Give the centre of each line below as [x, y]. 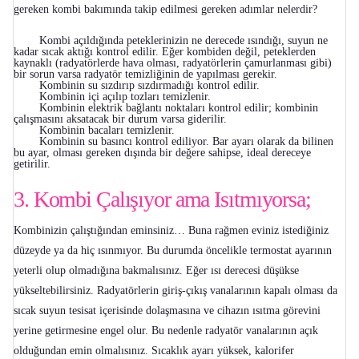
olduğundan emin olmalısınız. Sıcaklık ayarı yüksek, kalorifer [154, 351]
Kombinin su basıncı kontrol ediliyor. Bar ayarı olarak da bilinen [186, 142]
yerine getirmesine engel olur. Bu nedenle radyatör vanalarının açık [166, 331]
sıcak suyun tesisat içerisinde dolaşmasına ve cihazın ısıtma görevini [167, 311]
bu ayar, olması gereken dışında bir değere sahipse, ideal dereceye [162, 153]
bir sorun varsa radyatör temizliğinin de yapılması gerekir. [145, 75]
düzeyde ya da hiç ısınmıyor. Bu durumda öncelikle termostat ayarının [173, 251]
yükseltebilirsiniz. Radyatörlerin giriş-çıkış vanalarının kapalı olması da [175, 291]
